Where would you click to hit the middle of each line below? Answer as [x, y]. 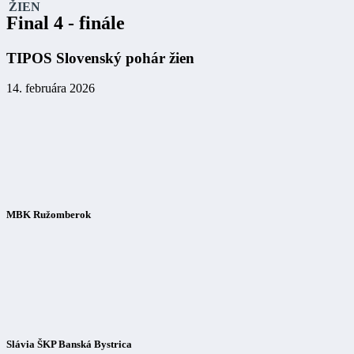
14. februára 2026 [51, 88]
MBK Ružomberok [49, 214]
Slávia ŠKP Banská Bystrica [69, 344]
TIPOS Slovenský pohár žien [100, 58]
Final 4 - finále [66, 23]
